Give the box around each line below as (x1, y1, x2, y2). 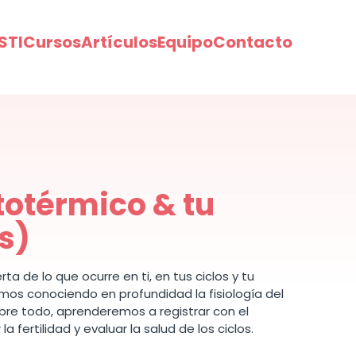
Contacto (213, 31, 292, 53)
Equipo (157, 31, 213, 53)
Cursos (23, 31, 81, 53)
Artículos (81, 31, 157, 53)
